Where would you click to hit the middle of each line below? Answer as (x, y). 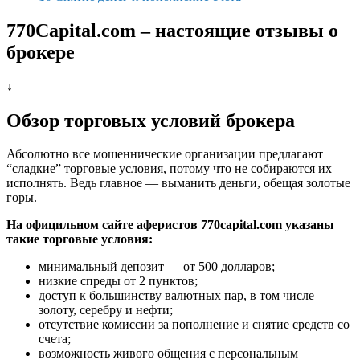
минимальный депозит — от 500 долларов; (157, 267)
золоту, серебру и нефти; (106, 310)
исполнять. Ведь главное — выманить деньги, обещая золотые (178, 183)
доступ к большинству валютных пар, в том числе (176, 296)
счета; (55, 339)
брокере (41, 52)
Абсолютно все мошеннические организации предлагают (165, 154)
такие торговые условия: (80, 239)
